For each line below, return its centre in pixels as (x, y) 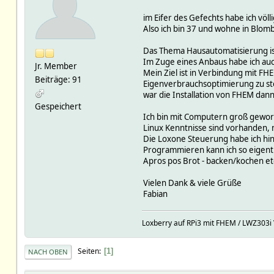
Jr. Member (56, 66)
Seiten (88, 251)
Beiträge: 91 (58, 79)
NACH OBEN (48, 251)
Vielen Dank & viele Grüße (192, 183)
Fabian (155, 194)
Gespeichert (58, 106)
